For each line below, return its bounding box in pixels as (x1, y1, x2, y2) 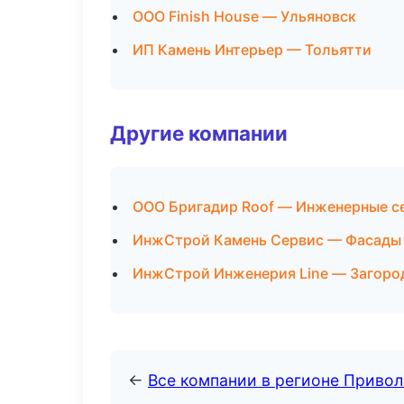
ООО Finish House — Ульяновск (133, 7, 356, 25)
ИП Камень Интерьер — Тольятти (133, 41, 372, 59)
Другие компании (110, 121, 288, 145)
